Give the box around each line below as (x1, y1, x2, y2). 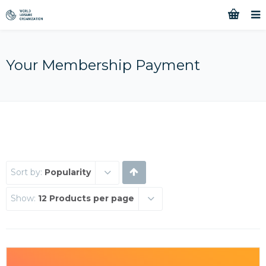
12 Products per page (38, 193, 134, 204)
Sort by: (11, 167, 45, 178)
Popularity (45, 167, 91, 178)
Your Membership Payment (6, 56, 200, 74)
